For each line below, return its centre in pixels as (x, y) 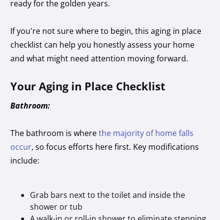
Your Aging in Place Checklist (88, 86)
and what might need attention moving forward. (100, 58)
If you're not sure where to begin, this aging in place (106, 31)
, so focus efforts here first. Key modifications (115, 147)
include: (25, 160)
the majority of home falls (146, 133)
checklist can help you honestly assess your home (103, 44)
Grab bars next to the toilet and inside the (108, 195)
